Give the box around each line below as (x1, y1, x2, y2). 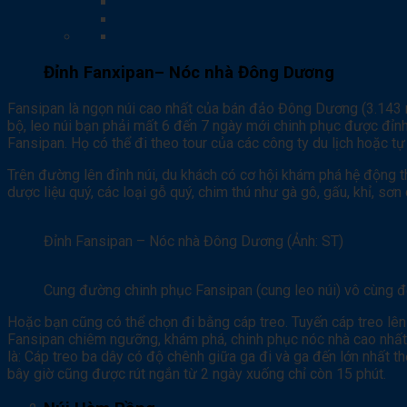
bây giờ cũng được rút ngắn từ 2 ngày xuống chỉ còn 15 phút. (7, 364, 386, 382)
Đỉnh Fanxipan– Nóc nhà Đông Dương (44, 62, 334, 83)
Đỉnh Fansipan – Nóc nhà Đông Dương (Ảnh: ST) (44, 232, 343, 250)
